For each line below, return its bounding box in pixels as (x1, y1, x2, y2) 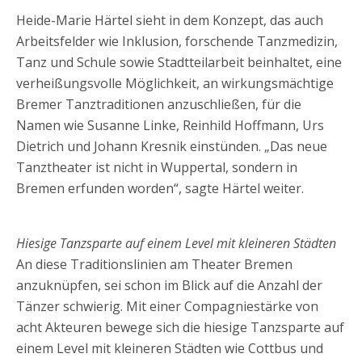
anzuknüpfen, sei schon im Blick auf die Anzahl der (16, 276, 322, 294)
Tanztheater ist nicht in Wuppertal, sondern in (16, 158, 297, 176)
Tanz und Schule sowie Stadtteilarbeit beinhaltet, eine (16, 53, 342, 71)
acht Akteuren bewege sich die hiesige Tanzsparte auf (16, 318, 344, 336)
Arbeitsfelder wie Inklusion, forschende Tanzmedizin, (16, 32, 338, 50)
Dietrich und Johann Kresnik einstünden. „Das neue (16, 137, 327, 155)
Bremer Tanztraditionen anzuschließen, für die (16, 95, 301, 113)
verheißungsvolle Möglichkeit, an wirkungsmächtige (16, 74, 334, 92)
